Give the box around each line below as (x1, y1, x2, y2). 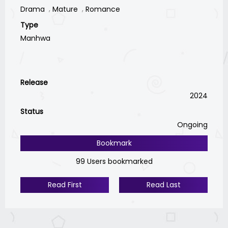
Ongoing (177, 119, 208, 130)
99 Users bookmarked (75, 156, 153, 166)
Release (20, 77, 48, 88)
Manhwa (20, 33, 50, 43)
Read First (47, 179, 82, 190)
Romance (85, 4, 120, 14)
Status (20, 106, 43, 117)
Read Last (146, 179, 181, 190)
